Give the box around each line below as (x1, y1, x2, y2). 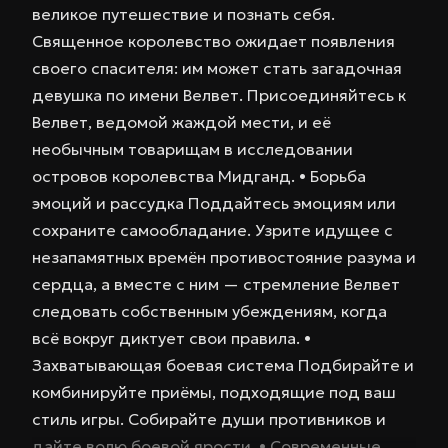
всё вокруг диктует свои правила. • (32, 327, 311, 348)
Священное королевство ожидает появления (32, 30, 395, 51)
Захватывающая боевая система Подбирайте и (32, 354, 414, 375)
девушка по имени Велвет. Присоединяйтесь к (32, 84, 406, 105)
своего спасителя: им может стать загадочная (32, 57, 402, 78)
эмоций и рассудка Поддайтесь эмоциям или (32, 192, 396, 213)
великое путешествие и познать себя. (32, 3, 335, 24)
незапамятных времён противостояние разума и (32, 246, 416, 267)
